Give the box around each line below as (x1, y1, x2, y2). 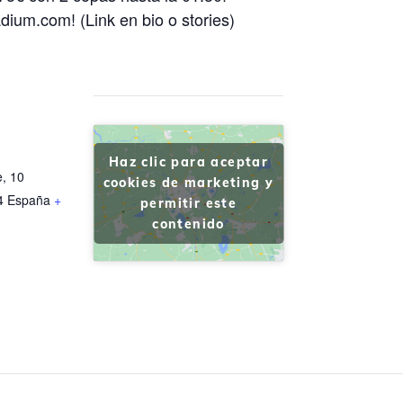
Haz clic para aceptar (108, 153, 269, 170)
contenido (152, 215, 225, 232)
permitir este (139, 194, 237, 211)
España (7, 190, 50, 209)
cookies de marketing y (103, 174, 274, 191)
